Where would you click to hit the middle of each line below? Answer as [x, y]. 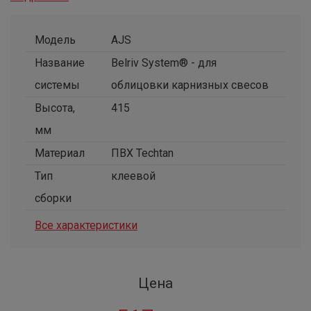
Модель [55, 40]
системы [57, 85]
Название [60, 63]
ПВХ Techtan [142, 153]
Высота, [55, 108]
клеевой [133, 176]
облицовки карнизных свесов [190, 85]
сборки [53, 198]
